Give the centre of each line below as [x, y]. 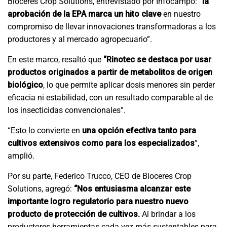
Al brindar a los [168, 214]
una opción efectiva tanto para [139, 131]
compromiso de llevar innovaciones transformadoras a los [112, 27]
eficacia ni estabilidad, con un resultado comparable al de [110, 98]
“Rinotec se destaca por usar [157, 60]
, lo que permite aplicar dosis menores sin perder [129, 85]
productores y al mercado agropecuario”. [80, 40]
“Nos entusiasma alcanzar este [132, 189]
